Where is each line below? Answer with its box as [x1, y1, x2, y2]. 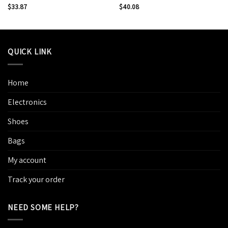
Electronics [8, 96, 47, 107]
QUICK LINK [8, 46, 52, 58]
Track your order [8, 174, 65, 185]
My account [8, 154, 46, 165]
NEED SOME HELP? [8, 202, 79, 213]
